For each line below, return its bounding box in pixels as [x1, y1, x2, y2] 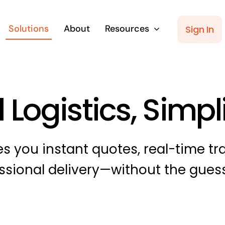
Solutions [9, 23, 49, 35]
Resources [105, 23, 150, 35]
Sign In [185, 23, 214, 36]
